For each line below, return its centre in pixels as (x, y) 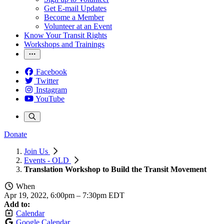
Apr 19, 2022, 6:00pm (40, 195)
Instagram (51, 90)
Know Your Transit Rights (65, 35)
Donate (15, 134)
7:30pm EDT (103, 195)
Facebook (51, 72)
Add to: (17, 204)
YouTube (50, 99)
